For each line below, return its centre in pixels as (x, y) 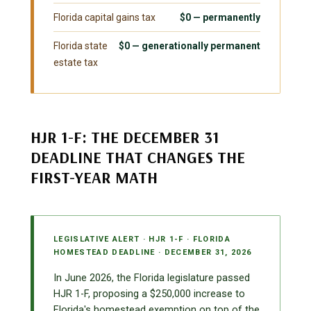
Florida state (81, 46)
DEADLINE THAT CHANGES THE (138, 158)
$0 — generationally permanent (190, 46)
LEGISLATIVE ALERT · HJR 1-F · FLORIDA (142, 239)
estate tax (76, 63)
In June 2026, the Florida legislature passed (152, 278)
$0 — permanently (220, 18)
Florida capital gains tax (104, 18)
